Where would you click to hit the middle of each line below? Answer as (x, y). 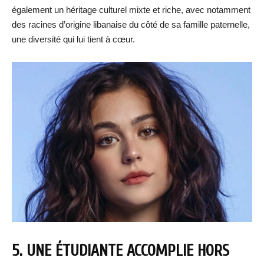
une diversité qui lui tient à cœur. (73, 39)
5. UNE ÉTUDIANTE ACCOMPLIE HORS (121, 251)
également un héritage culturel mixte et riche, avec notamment (131, 10)
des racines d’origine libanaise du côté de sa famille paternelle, (131, 24)
